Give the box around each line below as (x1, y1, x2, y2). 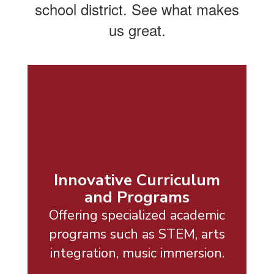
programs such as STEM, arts (49, 225, 225, 244)
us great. (108, 18, 166, 40)
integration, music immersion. (50, 244, 224, 263)
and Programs (84, 187, 190, 209)
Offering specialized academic (49, 206, 225, 225)
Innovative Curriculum (54, 169, 220, 191)
